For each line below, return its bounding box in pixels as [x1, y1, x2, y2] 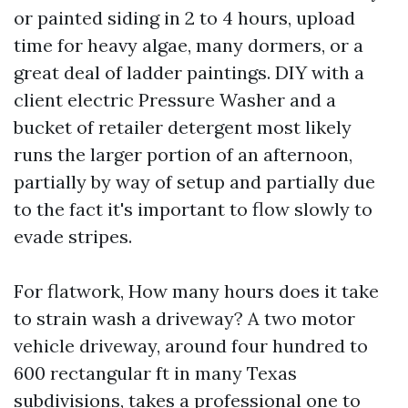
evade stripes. [14, 225, 132, 248]
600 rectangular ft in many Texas [14, 362, 297, 384]
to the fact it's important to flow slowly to [14, 198, 372, 220]
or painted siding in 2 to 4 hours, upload [14, 6, 355, 29]
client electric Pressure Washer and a [14, 88, 336, 111]
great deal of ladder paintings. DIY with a [14, 61, 364, 84]
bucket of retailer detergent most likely [14, 116, 352, 138]
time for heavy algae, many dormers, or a [14, 34, 363, 56]
